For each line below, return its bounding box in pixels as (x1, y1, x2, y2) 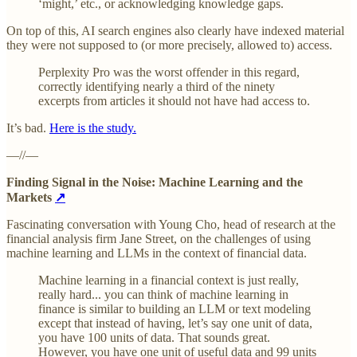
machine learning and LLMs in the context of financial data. (6, 246, 307, 261)
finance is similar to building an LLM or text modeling (38, 302, 311, 316)
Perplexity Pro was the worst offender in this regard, (38, 65, 300, 80)
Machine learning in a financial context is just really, (38, 273, 299, 288)
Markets (6, 190, 55, 205)
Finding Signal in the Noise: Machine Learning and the (6, 175, 303, 190)
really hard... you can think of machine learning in (38, 288, 288, 302)
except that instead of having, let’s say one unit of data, (38, 316, 312, 331)
